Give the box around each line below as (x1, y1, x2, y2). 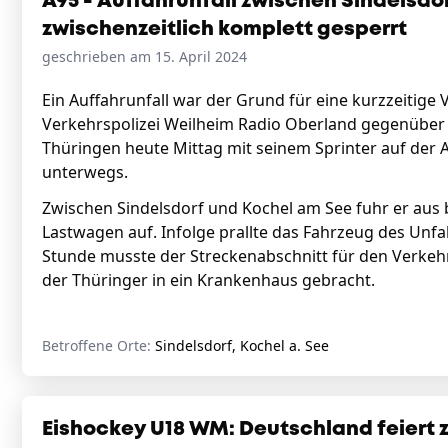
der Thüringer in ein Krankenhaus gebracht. (42, 269, 379, 291)
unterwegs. (42, 161, 128, 183)
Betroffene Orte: (42, 336, 155, 355)
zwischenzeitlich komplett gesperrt (42, 20, 407, 39)
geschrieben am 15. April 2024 (42, 47, 247, 66)
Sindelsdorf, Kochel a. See (155, 336, 329, 355)
